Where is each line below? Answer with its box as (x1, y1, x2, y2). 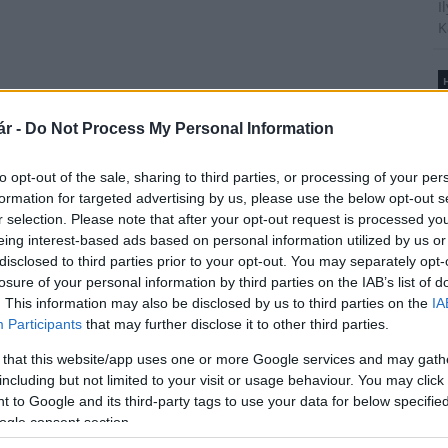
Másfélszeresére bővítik (143, 414, 317, 434)
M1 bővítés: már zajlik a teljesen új (143, 194, 392, 214)
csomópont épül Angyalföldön (143, 322, 359, 342)
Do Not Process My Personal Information (25, 119, 334, 137)
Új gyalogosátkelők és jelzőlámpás (143, 304, 391, 324)
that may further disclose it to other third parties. (82, 315, 389, 332)
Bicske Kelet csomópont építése (143, 212, 373, 232)
